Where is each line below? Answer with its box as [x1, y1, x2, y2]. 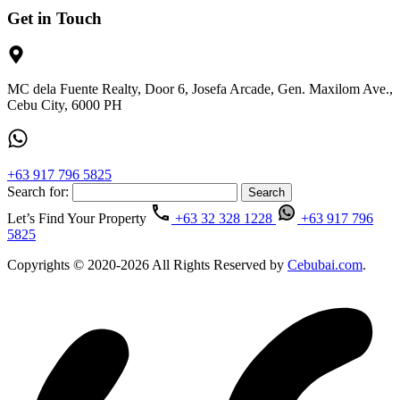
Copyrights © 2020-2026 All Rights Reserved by [7, 256, 287, 272]
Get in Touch [7, 8, 102, 28]
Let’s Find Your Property [7, 210, 146, 226]
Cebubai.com [287, 256, 362, 272]
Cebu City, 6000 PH [7, 96, 122, 112]
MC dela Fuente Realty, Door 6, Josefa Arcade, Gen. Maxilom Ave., [7, 80, 393, 96]
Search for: [7, 183, 69, 199]
